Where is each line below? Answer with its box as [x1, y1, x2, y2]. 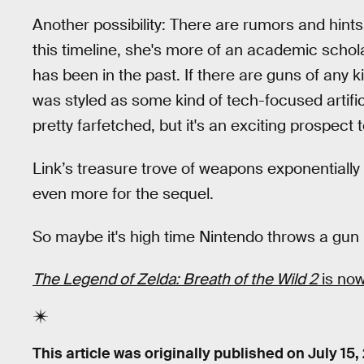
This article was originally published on [32, 344, 308, 362]
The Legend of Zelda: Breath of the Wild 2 [32, 269, 318, 290]
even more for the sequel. [32, 184, 214, 205]
